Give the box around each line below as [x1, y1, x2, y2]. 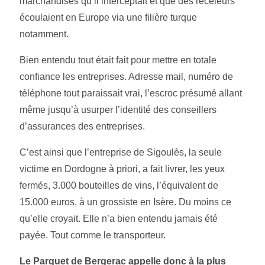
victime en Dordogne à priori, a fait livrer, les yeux [20, 164, 225, 174]
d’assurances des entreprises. [20, 121, 145, 132]
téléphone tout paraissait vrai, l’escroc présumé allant [20, 88, 242, 99]
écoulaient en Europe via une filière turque [20, 12, 197, 23]
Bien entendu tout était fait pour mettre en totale [20, 55, 216, 66]
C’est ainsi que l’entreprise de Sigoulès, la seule [20, 147, 222, 158]
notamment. [20, 29, 69, 40]
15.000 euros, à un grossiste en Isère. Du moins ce [20, 197, 231, 208]
